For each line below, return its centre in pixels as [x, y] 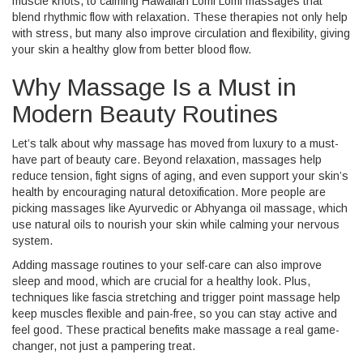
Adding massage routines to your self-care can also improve [167, 265]
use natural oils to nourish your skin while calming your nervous [176, 224]
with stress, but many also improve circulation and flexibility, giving [181, 33]
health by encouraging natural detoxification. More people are [169, 192]
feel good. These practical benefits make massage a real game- [176, 330]
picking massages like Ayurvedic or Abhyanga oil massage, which [180, 208]
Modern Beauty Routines [145, 114]
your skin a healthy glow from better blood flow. [132, 49]
